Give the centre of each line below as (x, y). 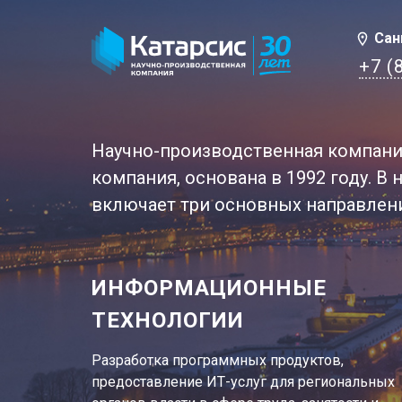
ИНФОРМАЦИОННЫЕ (209, 288)
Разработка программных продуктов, (218, 360)
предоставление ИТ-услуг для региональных (243, 381)
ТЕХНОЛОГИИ (168, 320)
